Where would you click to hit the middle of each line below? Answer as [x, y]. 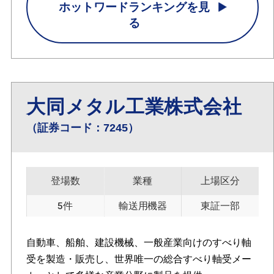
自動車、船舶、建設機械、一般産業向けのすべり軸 [139, 242]
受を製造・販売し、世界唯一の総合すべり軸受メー [139, 259]
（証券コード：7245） [82, 128]
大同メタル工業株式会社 [134, 107]
